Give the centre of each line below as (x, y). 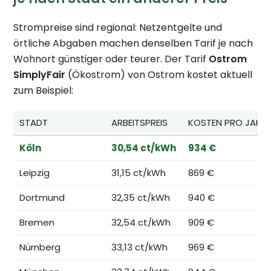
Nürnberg (40, 247)
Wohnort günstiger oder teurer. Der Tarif (111, 59)
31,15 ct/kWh (139, 173)
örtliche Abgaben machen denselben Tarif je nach (133, 44)
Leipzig (35, 173)
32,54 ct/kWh (141, 223)
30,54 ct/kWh (144, 148)
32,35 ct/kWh (141, 198)
